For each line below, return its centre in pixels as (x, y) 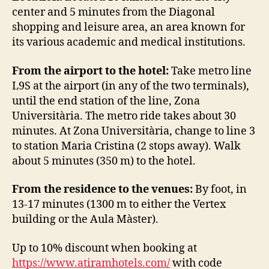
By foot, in (220, 190)
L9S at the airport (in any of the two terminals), (131, 86)
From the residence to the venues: (102, 190)
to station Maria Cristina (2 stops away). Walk (126, 146)
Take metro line (210, 71)
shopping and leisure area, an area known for (128, 28)
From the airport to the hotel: (90, 71)
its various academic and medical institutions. (129, 43)
